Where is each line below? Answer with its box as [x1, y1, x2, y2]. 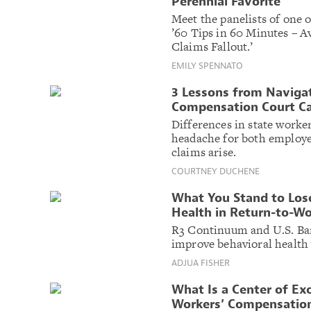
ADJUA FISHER [171, 256, 230, 269]
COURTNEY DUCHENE [171, 165, 260, 177]
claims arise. [171, 143, 237, 160]
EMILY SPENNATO [171, 59, 243, 72]
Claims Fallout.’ [171, 37, 253, 55]
